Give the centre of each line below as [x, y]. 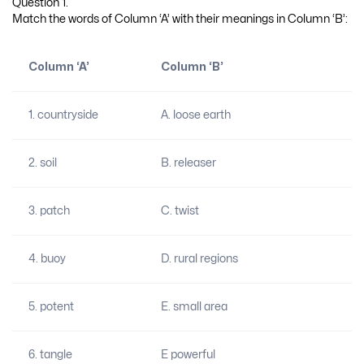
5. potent [51, 306]
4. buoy [47, 258]
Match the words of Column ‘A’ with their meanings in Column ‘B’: [180, 19]
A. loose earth [195, 115]
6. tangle [50, 354]
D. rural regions [199, 258]
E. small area [194, 306]
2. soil [42, 162]
